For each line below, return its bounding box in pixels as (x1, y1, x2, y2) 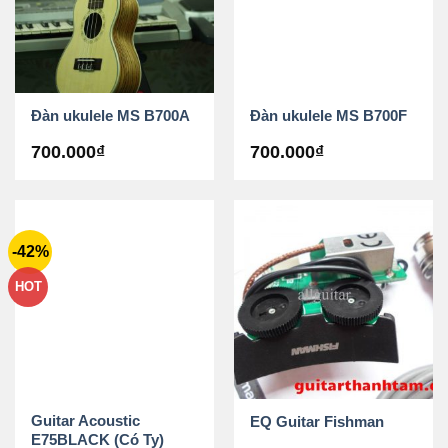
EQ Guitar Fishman (250, 412, 385, 430)
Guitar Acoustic (31, 412, 141, 430)
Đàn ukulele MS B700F (250, 106, 408, 124)
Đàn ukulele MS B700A (31, 106, 191, 124)
